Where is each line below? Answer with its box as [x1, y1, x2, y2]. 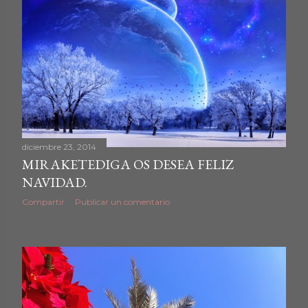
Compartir [22, 197, 65, 208]
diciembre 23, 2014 [22, 142, 96, 153]
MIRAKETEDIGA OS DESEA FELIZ [22, 155, 234, 174]
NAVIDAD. [22, 173, 87, 192]
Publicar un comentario [75, 197, 170, 208]
